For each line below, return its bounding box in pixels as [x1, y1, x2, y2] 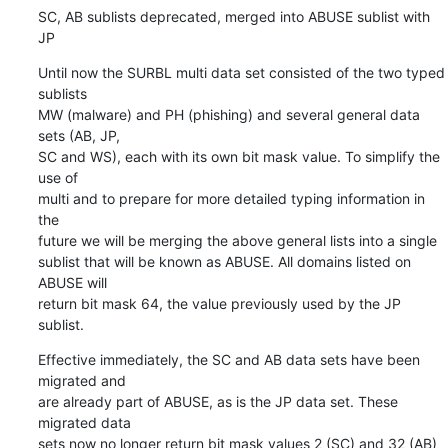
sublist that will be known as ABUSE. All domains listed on [37, 252, 411, 270]
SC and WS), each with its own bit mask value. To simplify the [37, 147, 440, 165]
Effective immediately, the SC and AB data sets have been [37, 350, 420, 368]
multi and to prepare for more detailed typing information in [37, 189, 425, 207]
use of [37, 168, 78, 186]
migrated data [37, 413, 131, 431]
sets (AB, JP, [37, 126, 120, 144]
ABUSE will [37, 273, 107, 291]
